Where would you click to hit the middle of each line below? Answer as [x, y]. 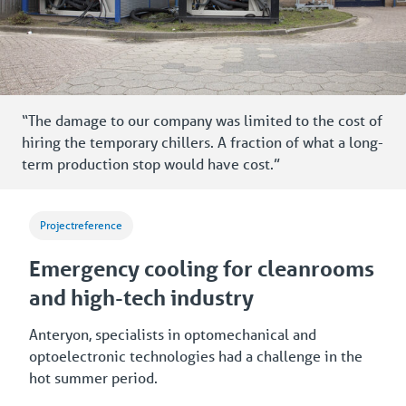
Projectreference [81, 225]
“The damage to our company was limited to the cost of [202, 120]
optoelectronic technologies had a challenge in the [196, 355]
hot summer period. [93, 377]
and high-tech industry [141, 297]
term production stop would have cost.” [151, 163]
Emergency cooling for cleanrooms [202, 268]
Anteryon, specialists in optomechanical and [173, 333]
